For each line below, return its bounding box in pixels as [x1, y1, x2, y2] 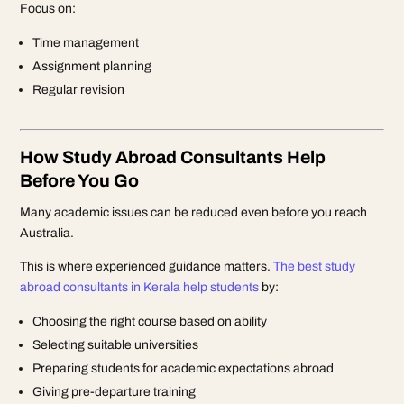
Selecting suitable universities [32, 337, 199, 352]
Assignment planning [32, 59, 152, 73]
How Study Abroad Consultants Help [20, 147, 326, 167]
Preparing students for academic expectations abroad [32, 361, 335, 375]
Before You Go [20, 170, 140, 190]
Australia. [20, 225, 75, 240]
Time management [32, 35, 140, 50]
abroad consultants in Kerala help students [20, 280, 260, 294]
